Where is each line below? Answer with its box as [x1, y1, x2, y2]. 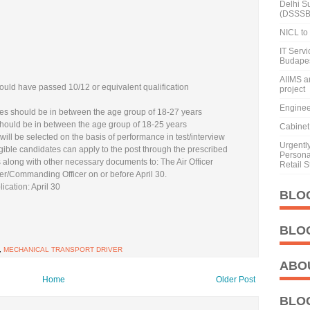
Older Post [216, 274, 255, 284]
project [280, 84, 305, 94]
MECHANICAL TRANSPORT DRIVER [3, 245, 122, 253]
